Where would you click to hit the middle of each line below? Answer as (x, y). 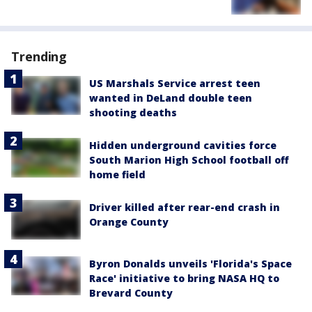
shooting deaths (133, 113)
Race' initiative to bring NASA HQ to (184, 278)
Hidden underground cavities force (183, 146)
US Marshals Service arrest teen (175, 84)
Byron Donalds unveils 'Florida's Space (190, 263)
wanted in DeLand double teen (171, 98)
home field (117, 175)
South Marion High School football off (189, 160)
